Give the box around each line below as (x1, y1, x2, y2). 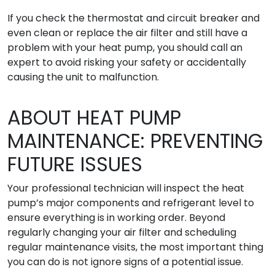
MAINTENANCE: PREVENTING (7, 127, 263, 155)
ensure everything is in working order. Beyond (7, 211, 225, 225)
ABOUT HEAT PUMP (7, 104, 181, 131)
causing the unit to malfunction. (7, 70, 159, 84)
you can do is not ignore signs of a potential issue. (7, 255, 243, 269)
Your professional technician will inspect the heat (7, 181, 244, 195)
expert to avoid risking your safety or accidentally (7, 55, 246, 69)
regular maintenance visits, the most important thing (7, 240, 263, 254)
